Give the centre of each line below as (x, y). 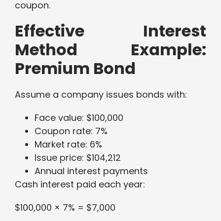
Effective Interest (110, 31)
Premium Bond (75, 69)
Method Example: (110, 50)
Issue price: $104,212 (78, 158)
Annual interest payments (91, 171)
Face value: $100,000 (79, 118)
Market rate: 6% (68, 145)
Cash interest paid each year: (80, 184)
